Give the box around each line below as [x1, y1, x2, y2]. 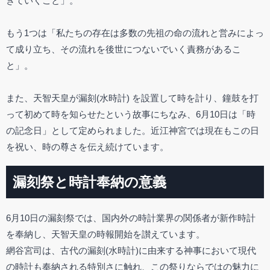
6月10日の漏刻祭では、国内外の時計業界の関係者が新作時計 [6, 213, 256, 224]
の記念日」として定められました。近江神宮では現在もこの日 [6, 125, 259, 136]
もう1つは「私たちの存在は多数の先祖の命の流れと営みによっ [6, 27, 264, 38]
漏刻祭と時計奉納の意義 [13, 174, 167, 190]
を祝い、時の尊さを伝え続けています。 [6, 141, 169, 152]
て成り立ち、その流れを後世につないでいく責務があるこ [6, 43, 241, 54]
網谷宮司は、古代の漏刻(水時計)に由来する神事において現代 [6, 245, 256, 256]
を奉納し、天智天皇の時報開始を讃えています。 [6, 229, 205, 240]
